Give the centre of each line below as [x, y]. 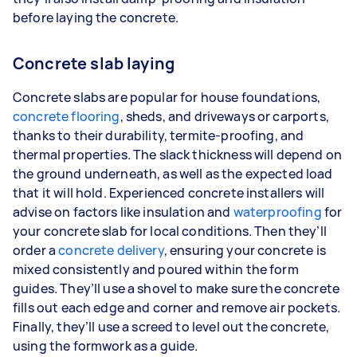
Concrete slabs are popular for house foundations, [167, 97]
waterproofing [277, 212]
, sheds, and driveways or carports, [224, 116]
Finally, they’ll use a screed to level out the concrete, [171, 326]
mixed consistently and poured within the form [156, 269]
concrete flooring [67, 116]
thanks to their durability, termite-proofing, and [159, 135]
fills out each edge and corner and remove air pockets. [177, 307]
